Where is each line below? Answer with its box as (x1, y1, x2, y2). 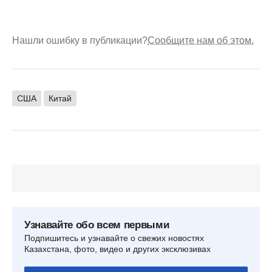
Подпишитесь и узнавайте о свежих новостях (24, 233, 204, 243)
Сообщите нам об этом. (148, 35, 254, 46)
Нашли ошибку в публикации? (12, 35, 148, 46)
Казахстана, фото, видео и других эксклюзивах (24, 243, 211, 254)
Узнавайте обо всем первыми (24, 219, 169, 231)
